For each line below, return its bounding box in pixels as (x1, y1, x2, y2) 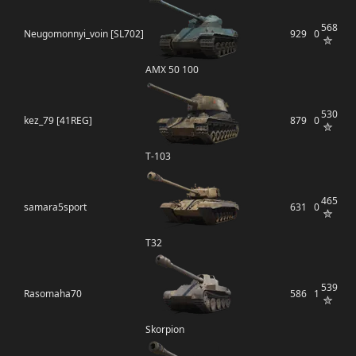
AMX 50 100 (145, 63, 199, 76)
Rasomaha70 (24, 287, 82, 300)
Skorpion (145, 323, 184, 336)
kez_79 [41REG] (24, 114, 92, 127)
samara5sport (24, 200, 87, 214)
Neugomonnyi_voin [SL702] (24, 27, 144, 41)
